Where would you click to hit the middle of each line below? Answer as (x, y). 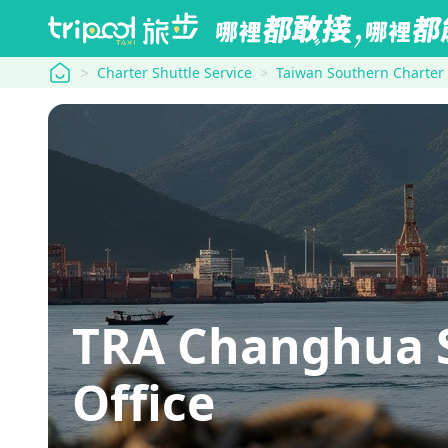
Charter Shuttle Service (174, 72)
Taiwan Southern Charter (360, 72)
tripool (72, 70)
